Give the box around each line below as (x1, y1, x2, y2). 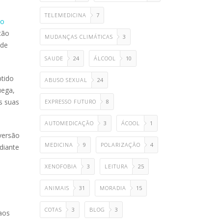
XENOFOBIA (45, 163, 77, 170)
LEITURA (105, 163, 128, 170)
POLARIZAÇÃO (101, 141, 140, 148)
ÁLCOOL (94, 55, 116, 62)
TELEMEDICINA (45, 11, 86, 19)
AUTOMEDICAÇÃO (45, 119, 94, 127)
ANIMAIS (45, 184, 69, 192)
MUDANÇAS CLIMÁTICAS (45, 33, 113, 40)
